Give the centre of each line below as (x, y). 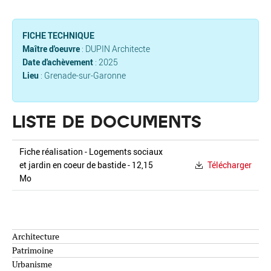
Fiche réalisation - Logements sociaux (91, 151)
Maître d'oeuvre (51, 48)
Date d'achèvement (58, 62)
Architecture (36, 236)
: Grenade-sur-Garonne (83, 75)
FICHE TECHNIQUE (58, 35)
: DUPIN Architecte (115, 48)
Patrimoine (33, 250)
